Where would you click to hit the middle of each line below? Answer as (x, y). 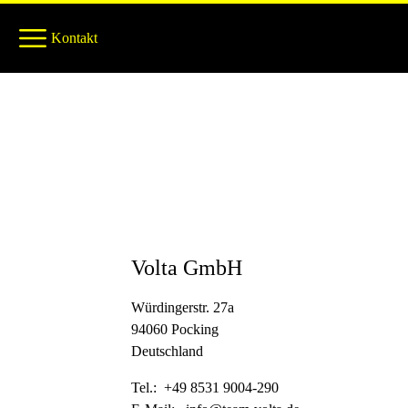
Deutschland (167, 351)
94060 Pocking (175, 329)
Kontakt (74, 38)
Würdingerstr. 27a (183, 307)
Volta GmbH (187, 268)
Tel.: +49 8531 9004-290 (205, 388)
